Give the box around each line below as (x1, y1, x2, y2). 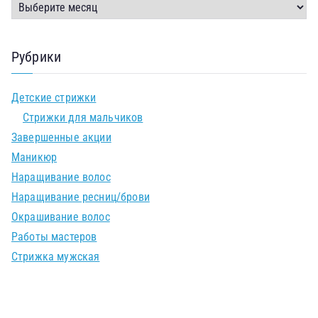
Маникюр (11, 150, 57, 164)
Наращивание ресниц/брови (11, 190, 150, 204)
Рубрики (11, 48, 62, 65)
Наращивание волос (11, 170, 111, 184)
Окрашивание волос (11, 210, 110, 224)
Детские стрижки (11, 91, 97, 104)
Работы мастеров (11, 230, 97, 243)
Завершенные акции (11, 131, 111, 144)
